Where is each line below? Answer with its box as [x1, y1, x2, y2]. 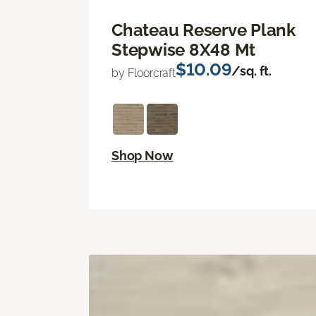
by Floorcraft [111, 66, 176, 80]
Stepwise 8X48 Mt [111, 39, 256, 61]
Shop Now [111, 148, 174, 164]
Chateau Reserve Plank [111, 20, 296, 41]
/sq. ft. [231, 63, 272, 79]
